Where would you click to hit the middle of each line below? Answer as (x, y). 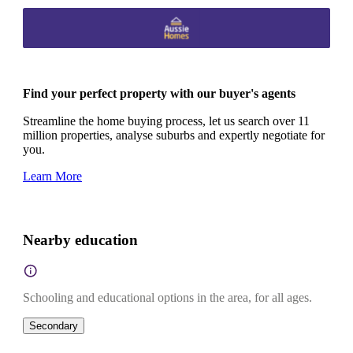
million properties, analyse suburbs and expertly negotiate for (174, 135)
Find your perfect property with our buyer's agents (159, 93)
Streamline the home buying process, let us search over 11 (166, 121)
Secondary (54, 326)
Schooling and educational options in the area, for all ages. (167, 298)
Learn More (52, 176)
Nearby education (80, 240)
